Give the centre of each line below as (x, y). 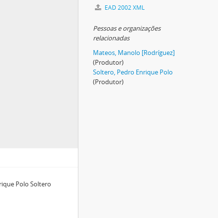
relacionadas (111, 38)
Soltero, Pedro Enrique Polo (133, 72)
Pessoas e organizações (127, 28)
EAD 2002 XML (124, 8)
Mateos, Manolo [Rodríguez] (134, 53)
